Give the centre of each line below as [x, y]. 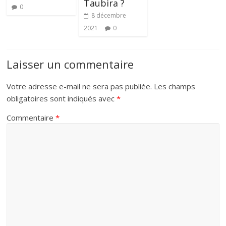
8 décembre [108, 16]
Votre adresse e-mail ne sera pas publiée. [79, 87]
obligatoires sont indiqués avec [62, 99]
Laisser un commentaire [70, 64]
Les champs [175, 87]
